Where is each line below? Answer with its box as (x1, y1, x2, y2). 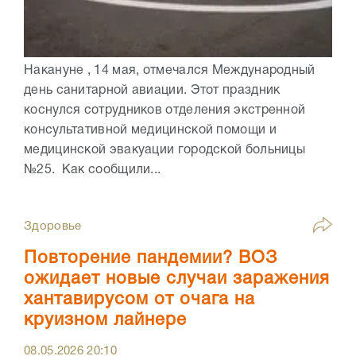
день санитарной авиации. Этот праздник (24, 85, 281, 97)
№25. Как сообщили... (24, 164, 161, 176)
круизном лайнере (24, 312, 187, 329)
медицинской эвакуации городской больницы (24, 145, 305, 157)
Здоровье (24, 221, 82, 233)
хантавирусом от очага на (24, 292, 255, 308)
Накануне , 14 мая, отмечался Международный (24, 65, 315, 77)
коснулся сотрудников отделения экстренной (24, 105, 306, 117)
